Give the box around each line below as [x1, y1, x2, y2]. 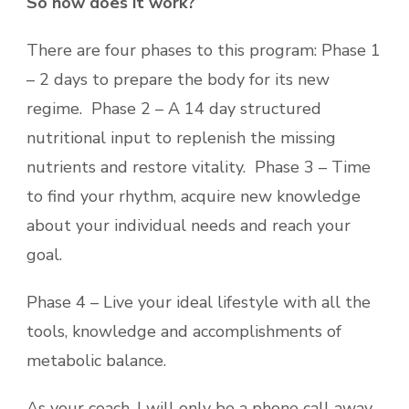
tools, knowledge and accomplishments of [26, 320, 341, 342]
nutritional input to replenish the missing [26, 126, 336, 149]
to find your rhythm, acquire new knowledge [26, 184, 361, 207]
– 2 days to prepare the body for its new [26, 68, 330, 90]
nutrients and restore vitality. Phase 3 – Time [26, 155, 371, 178]
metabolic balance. [26, 349, 166, 372]
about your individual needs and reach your [26, 214, 351, 236]
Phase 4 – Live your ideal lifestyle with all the [26, 290, 371, 313]
